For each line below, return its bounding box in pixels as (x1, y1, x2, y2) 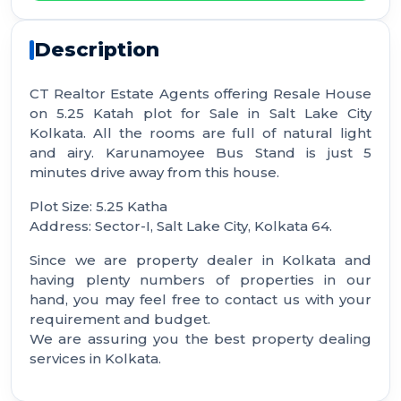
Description (34, 38, 159, 62)
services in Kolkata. (30, 350, 161, 367)
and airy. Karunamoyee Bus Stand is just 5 (30, 144, 371, 161)
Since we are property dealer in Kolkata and (30, 252, 371, 269)
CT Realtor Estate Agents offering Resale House (30, 85, 371, 102)
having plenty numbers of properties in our (30, 271, 371, 288)
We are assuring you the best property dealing (30, 330, 371, 347)
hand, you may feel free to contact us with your (30, 291, 371, 308)
